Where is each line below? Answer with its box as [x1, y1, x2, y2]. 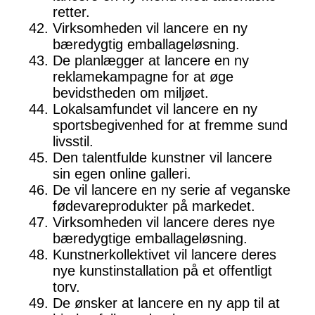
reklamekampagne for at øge [53, 69, 233, 85]
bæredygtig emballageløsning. [53, 37, 240, 53]
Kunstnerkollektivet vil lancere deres [53, 247, 276, 263]
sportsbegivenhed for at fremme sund [53, 117, 288, 134]
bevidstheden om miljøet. [53, 85, 209, 101]
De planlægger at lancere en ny [53, 53, 249, 69]
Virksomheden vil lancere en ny [53, 20, 247, 37]
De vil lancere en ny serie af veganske [53, 182, 290, 198]
